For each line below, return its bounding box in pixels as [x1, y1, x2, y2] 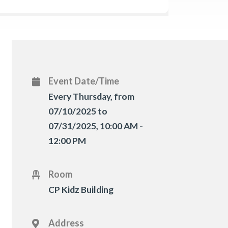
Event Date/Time [48, 75, 120, 87]
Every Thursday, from [48, 91, 135, 102]
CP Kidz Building [48, 184, 114, 195]
